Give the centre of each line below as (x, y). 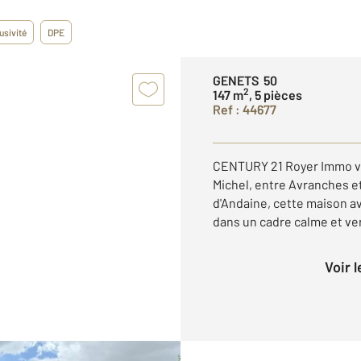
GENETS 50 (245, 80)
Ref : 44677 (245, 109)
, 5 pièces (276, 95)
